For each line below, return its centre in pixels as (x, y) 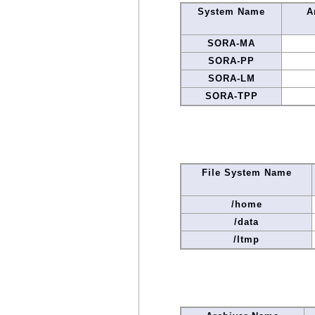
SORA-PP (231, 60)
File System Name (246, 172)
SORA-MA (231, 43)
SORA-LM (231, 78)
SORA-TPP (231, 96)
